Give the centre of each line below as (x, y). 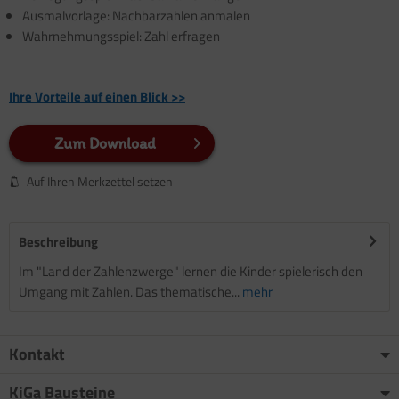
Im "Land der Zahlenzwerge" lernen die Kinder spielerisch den (191, 271)
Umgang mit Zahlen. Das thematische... (129, 291)
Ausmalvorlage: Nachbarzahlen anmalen (136, 15)
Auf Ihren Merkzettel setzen (100, 181)
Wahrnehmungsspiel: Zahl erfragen (121, 36)
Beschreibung (58, 241)
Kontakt (37, 354)
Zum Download (105, 143)
